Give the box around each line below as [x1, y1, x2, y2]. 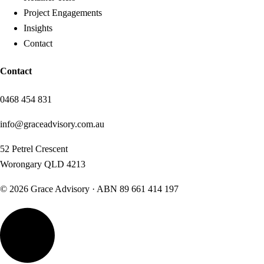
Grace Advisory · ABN [28, 183, 120, 194]
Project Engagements [24, 8, 102, 18]
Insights [24, 23, 52, 34]
